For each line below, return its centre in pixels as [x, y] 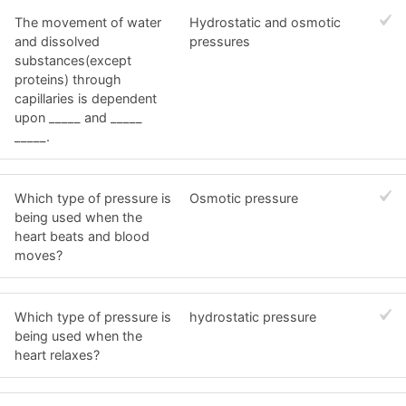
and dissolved [57, 42]
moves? [39, 255]
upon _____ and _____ [78, 118]
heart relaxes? [57, 354]
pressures [220, 42]
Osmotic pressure [244, 198]
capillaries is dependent [86, 99]
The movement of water [88, 23]
